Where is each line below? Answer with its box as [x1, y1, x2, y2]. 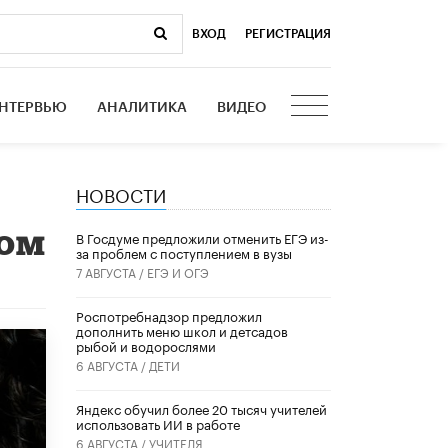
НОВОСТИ [76, 178, 166, 207]
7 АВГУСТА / [76, 262, 147, 282]
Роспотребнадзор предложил [76, 305, 262, 326]
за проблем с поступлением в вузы [76, 242, 292, 263]
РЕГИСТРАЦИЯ [245, 27, 331, 40]
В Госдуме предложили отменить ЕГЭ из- [76, 227, 329, 248]
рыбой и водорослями [76, 335, 216, 356]
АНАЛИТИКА [97, 100, 188, 115]
